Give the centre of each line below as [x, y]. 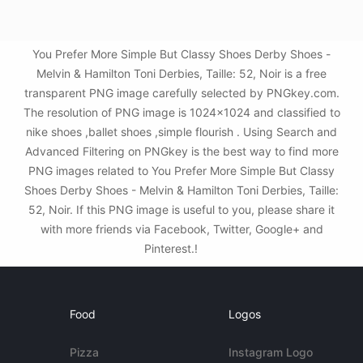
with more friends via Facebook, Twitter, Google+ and [181, 229]
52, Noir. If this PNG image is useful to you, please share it [181, 209]
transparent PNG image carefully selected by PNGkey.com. [181, 93]
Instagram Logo [270, 352]
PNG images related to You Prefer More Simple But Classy [181, 171]
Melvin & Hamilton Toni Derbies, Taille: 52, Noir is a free [181, 73]
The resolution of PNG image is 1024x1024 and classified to [181, 112]
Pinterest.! [173, 248]
